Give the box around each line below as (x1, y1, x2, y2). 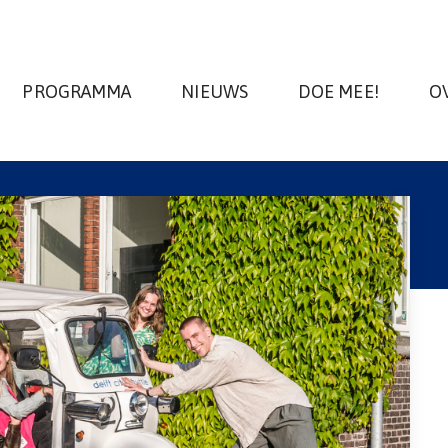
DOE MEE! (297, 80, 379, 102)
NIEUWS (181, 80, 248, 102)
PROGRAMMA (22, 80, 132, 102)
